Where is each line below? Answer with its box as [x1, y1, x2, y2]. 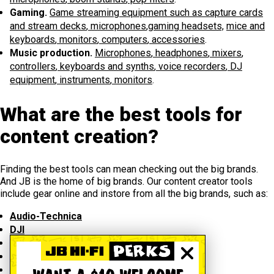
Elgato [10, 237, 39, 250]
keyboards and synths [57, 61, 154, 73]
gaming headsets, [148, 20, 224, 32]
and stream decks [10, 20, 86, 32]
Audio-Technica [10, 210, 82, 223]
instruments [57, 74, 110, 86]
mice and [226, 20, 265, 32]
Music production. [10, 47, 92, 59]
